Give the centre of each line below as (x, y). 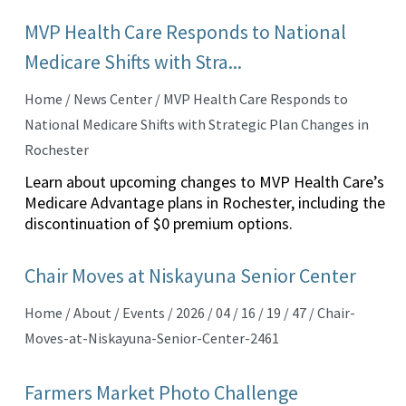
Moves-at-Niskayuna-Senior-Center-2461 (151, 338)
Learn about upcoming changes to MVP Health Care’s (204, 182)
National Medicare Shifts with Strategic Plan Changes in (196, 124)
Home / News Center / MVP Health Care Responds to (186, 99)
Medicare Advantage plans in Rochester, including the (204, 203)
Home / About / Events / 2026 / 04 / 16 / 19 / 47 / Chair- (189, 313)
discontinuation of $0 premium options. (158, 223)
